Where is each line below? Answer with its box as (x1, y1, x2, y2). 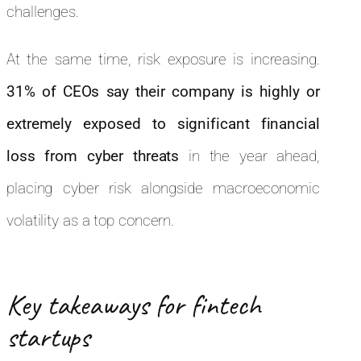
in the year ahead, (179, 147, 320, 166)
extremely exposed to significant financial (6, 114, 320, 134)
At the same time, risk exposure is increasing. (6, 50, 320, 69)
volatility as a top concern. (6, 211, 179, 230)
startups (6, 318, 105, 356)
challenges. (6, 2, 83, 22)
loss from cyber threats (6, 147, 180, 166)
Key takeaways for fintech (6, 286, 261, 324)
